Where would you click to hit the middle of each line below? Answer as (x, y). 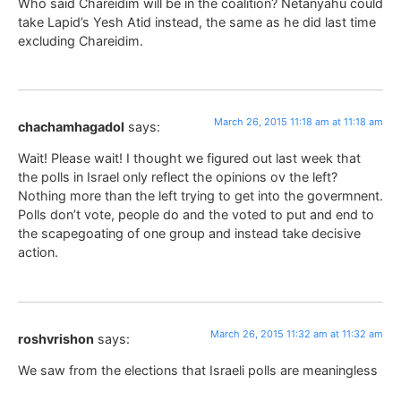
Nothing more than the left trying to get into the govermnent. (200, 196)
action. (38, 252)
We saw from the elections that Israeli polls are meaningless (198, 371)
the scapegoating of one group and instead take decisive (189, 234)
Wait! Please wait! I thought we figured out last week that (189, 158)
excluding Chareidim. (81, 40)
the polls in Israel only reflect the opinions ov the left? (178, 177)
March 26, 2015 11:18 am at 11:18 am (299, 121)
